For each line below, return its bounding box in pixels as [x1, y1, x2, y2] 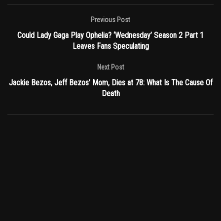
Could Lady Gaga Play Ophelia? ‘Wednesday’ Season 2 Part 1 [17, 31, 204, 40]
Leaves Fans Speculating [72, 41, 149, 51]
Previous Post [91, 16, 130, 24]
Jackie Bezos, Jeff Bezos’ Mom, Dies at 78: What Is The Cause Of [8, 78, 213, 88]
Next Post [97, 63, 124, 72]
